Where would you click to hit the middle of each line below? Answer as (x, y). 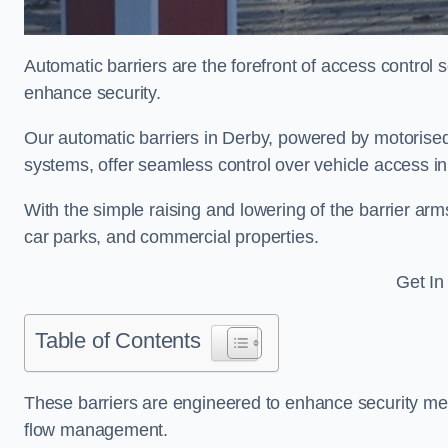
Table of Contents (118, 340)
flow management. (96, 429)
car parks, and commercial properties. (171, 236)
